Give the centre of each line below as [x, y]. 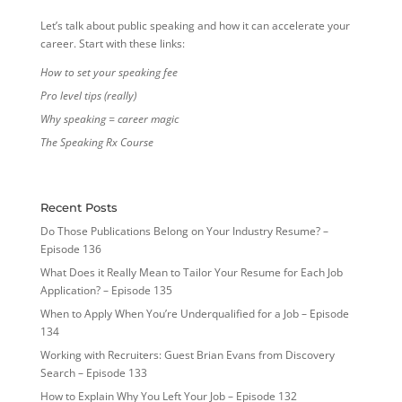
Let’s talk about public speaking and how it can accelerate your [195, 26]
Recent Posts [79, 208]
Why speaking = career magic [109, 119]
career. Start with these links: [112, 44]
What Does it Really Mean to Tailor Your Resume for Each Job [191, 273]
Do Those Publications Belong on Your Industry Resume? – [184, 232]
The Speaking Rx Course [96, 143]
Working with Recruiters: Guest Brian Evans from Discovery [187, 355]
